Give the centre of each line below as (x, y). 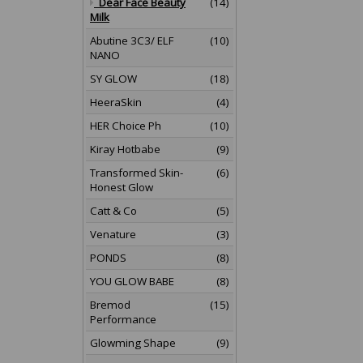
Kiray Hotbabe (125, 149)
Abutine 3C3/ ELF (132, 41)
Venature (113, 234)
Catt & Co (113, 211)
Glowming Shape (133, 343)
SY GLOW (113, 79)
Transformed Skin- (137, 173)
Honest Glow (122, 187)
